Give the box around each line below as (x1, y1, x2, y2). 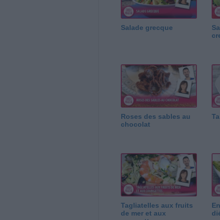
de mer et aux (120, 209, 166, 217)
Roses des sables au (120, 112, 191, 120)
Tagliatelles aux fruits (120, 201, 193, 209)
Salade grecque (120, 24, 173, 32)
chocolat (120, 120, 150, 128)
